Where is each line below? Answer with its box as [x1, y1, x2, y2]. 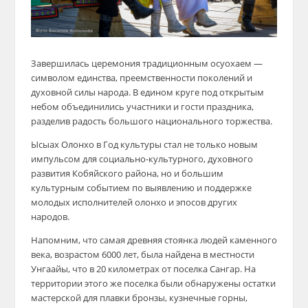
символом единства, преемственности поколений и [30, 71, 252, 85]
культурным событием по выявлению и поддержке [30, 181, 252, 195]
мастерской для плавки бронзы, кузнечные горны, [30, 291, 247, 305]
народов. [30, 210, 69, 223]
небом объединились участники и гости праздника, [30, 100, 254, 113]
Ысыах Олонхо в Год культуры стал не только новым [30, 138, 258, 151]
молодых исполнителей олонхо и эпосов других [30, 196, 237, 209]
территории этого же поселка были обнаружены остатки [30, 277, 276, 290]
